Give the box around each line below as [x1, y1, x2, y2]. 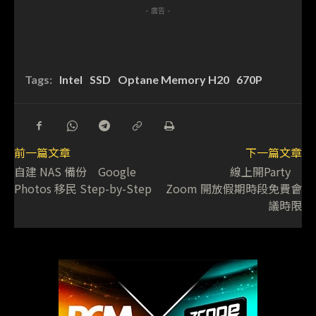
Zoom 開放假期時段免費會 [165, 179, 302, 197]
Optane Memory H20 [118, 72, 229, 86]
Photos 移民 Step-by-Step [14, 179, 152, 197]
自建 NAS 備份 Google [14, 162, 136, 180]
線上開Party [229, 162, 302, 180]
